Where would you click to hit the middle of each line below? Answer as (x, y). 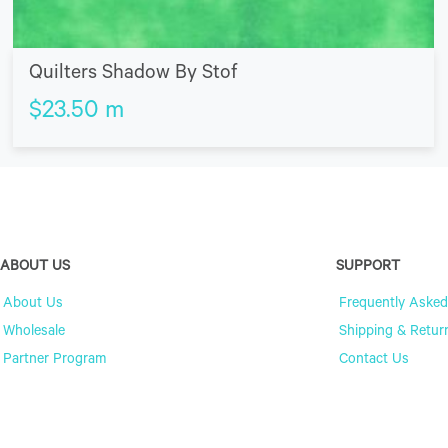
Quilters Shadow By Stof (133, 74)
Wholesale (34, 332)
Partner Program (54, 360)
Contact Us (374, 360)
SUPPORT (368, 267)
